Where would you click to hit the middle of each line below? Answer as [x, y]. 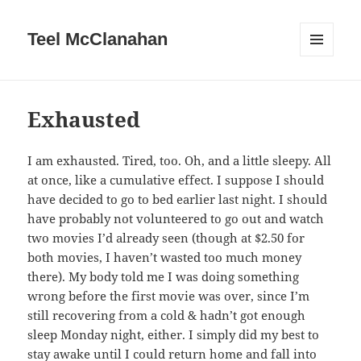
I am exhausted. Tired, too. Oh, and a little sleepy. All [180, 161]
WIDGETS [322, 84]
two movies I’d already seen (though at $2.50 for [166, 238]
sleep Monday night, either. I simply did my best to [174, 335]
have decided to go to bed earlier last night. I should [178, 199]
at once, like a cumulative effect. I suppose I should [176, 180]
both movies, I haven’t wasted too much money [165, 257]
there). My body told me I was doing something [164, 277]
